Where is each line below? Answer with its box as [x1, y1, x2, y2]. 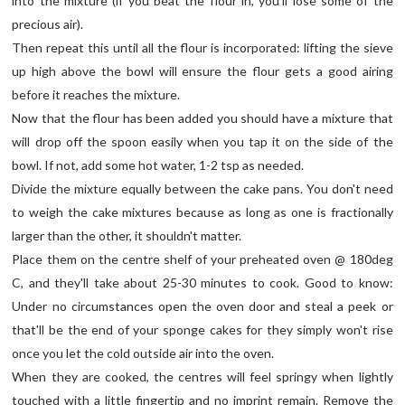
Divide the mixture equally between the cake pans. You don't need [12, 180, 393, 196]
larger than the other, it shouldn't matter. [12, 227, 242, 243]
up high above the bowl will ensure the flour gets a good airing [12, 62, 393, 79]
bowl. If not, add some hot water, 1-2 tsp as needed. [12, 156, 305, 173]
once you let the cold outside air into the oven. [12, 344, 275, 361]
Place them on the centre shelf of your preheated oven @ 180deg [12, 250, 393, 267]
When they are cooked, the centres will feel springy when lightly [12, 368, 393, 384]
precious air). [12, 15, 84, 32]
